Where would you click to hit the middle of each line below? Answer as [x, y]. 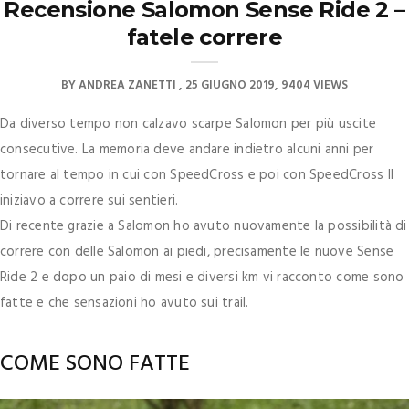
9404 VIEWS [315, 86]
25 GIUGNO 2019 [230, 86]
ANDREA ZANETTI [127, 86]
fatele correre [204, 37]
